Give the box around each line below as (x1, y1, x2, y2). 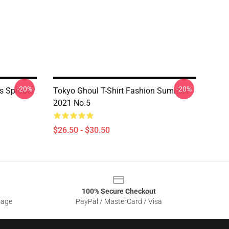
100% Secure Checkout (81, 187, 156, 195)
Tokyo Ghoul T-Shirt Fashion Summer (53, 86, 188, 96)
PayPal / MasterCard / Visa (75, 197, 162, 205)
